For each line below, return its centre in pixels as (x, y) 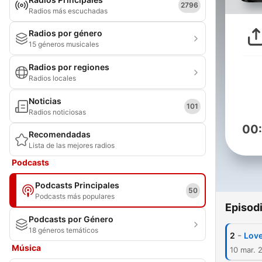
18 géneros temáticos (63, 230)
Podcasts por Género (71, 219)
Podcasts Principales (77, 185)
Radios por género (65, 33)
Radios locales (52, 78)
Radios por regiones (69, 67)
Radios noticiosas (57, 112)
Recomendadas (60, 134)
